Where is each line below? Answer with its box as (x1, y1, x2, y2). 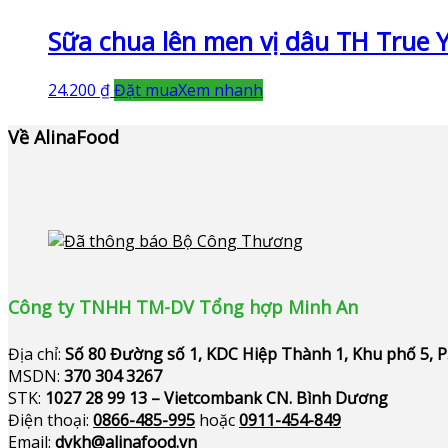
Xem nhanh (178, 79, 263, 102)
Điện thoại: (8, 408, 93, 431)
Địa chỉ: (8, 342, 65, 365)
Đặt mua (114, 79, 178, 102)
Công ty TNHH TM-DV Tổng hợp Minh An (8, 295, 358, 319)
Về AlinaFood (8, 125, 119, 150)
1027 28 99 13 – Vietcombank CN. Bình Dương (45, 386, 388, 409)
